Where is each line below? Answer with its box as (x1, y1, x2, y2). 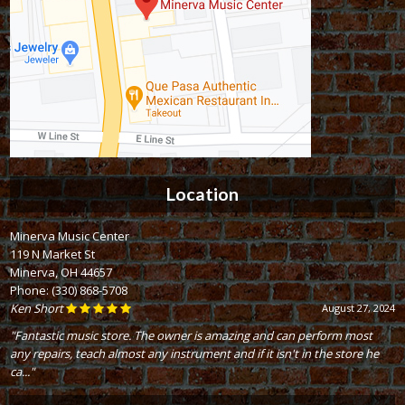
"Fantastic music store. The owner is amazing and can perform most (10, 327, 373, 344)
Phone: (10, 282, 52, 299)
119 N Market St (10, 246, 96, 263)
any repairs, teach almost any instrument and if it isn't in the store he (10, 345, 380, 363)
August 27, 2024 (321, 301, 395, 316)
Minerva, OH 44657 (10, 264, 113, 281)
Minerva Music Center (10, 228, 130, 245)
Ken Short (10, 300, 64, 317)
